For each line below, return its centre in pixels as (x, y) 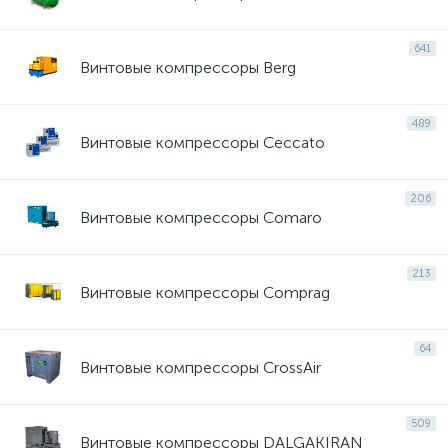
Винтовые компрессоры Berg (188, 67)
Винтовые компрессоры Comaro (201, 217)
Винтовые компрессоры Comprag (205, 292)
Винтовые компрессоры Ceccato (202, 142)
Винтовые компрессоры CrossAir (200, 367)
